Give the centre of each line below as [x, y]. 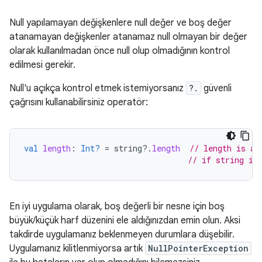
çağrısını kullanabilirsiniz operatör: [79, 103]
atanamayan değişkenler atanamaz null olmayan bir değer [128, 37]
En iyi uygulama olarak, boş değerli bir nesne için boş [117, 207]
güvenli [216, 89]
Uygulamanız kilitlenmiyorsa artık [77, 249]
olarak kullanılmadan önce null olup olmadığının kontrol [120, 51]
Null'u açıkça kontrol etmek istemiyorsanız [98, 89]
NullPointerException [198, 249]
